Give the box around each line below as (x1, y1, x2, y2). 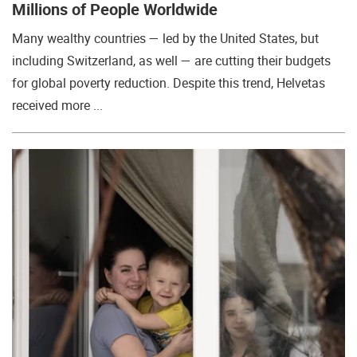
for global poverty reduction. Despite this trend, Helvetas (12, 74, 325, 92)
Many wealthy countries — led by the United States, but (12, 29, 319, 47)
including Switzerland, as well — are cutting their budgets (12, 52, 331, 69)
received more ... (12, 96, 103, 114)
